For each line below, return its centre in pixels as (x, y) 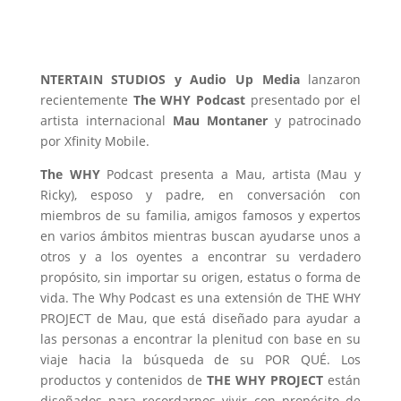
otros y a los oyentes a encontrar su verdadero (200, 256)
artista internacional (106, 120)
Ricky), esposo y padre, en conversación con (200, 194)
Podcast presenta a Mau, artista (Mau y (230, 174)
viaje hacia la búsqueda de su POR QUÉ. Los (200, 359)
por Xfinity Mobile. (94, 141)
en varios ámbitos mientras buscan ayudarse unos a (200, 235)
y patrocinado (318, 120)
